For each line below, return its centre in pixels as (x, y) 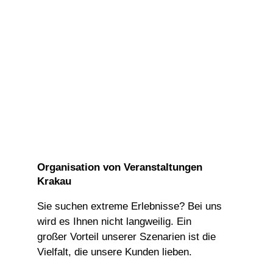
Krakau (55, 181)
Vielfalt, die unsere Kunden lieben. (115, 252)
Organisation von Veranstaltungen (120, 167)
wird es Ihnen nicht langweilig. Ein (115, 221)
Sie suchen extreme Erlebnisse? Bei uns (130, 206)
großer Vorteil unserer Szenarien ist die (127, 236)
